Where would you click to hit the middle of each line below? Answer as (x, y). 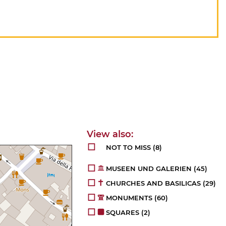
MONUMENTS (129, 198)
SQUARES (123, 213)
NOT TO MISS (129, 148)
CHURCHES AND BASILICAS (154, 183)
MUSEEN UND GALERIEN (149, 169)
